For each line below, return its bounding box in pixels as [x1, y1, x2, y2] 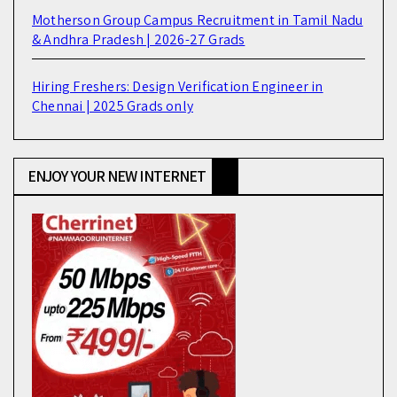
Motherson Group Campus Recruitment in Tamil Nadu [32, 10, 363, 29]
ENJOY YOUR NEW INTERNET [27, 165, 206, 186]
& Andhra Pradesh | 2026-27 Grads [32, 29, 245, 49]
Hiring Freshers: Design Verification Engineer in [32, 76, 323, 96]
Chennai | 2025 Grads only [32, 96, 193, 115]
